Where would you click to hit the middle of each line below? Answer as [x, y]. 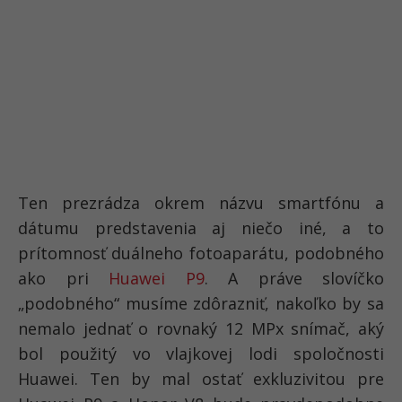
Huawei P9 [157, 278]
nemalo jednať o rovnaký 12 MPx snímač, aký [201, 328]
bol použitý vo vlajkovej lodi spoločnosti [201, 353]
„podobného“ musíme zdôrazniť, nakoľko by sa [201, 303]
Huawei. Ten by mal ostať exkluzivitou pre [201, 378]
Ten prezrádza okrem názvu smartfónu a [201, 202]
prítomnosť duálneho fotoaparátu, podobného [201, 253]
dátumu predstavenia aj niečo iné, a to [201, 227]
